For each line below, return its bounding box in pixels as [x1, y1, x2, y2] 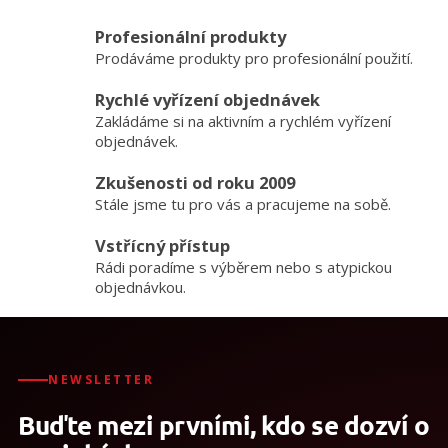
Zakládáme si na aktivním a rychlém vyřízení [95, 110, 391, 131]
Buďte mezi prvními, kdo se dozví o [18, 408, 429, 442]
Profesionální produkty [95, 24, 286, 48]
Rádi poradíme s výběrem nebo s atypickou [95, 257, 392, 278]
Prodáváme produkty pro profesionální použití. [95, 47, 413, 68]
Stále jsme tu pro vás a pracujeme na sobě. [95, 193, 391, 214]
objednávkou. [95, 277, 186, 298]
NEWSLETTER [48, 371, 154, 389]
